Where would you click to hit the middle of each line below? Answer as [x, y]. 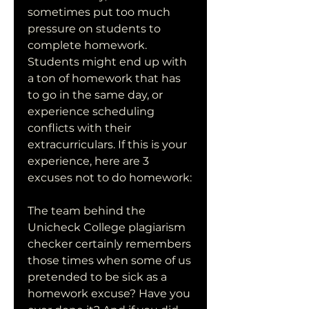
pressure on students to [94, 29]
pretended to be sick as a [97, 277]
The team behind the [87, 211]
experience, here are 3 [88, 161]
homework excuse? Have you [109, 293]
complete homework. [87, 45]
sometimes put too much [99, 12]
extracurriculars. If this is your [107, 144]
